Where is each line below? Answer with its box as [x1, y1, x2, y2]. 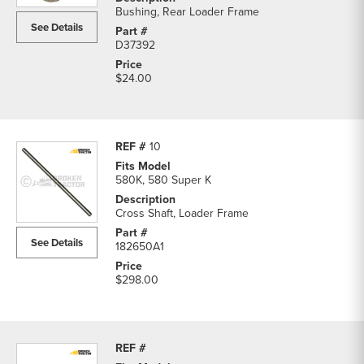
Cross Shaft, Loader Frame [115, 205, 249, 222]
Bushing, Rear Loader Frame [115, 3, 259, 20]
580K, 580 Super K [115, 171, 211, 188]
